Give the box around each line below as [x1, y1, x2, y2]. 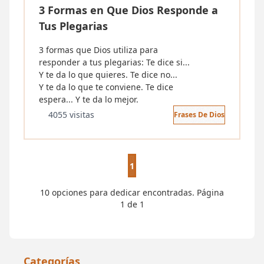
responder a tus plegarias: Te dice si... [39, 57, 190, 68]
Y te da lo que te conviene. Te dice [39, 81, 173, 93]
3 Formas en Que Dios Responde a [39, 3, 218, 17]
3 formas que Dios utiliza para [39, 44, 158, 55]
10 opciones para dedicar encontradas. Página [40, 187, 224, 198]
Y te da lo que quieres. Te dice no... [39, 69, 177, 80]
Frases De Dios [174, 110, 225, 120]
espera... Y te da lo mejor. [39, 94, 138, 105]
